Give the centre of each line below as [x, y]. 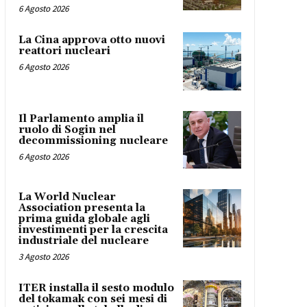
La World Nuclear [67, 197]
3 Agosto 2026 [43, 257]
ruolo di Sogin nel [67, 130]
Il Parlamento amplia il [81, 119]
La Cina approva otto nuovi [91, 40]
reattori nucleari [64, 51]
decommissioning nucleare [93, 140]
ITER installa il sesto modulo [96, 288]
